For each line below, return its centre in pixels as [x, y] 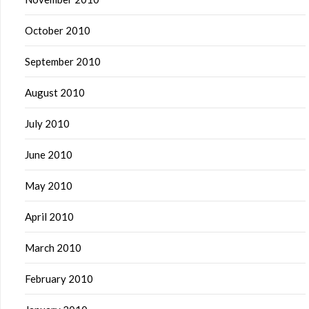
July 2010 [47, 123]
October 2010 [58, 30]
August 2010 [55, 92]
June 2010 [49, 154]
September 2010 [63, 61]
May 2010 [49, 186]
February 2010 [59, 279]
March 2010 [53, 248]
